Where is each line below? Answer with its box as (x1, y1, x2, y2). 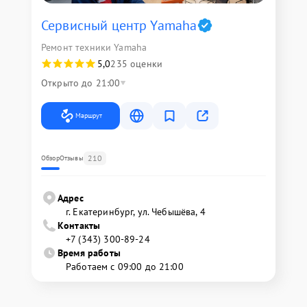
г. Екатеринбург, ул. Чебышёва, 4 (66, 206, 206, 218)
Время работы (58, 247, 121, 259)
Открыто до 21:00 (41, 77, 121, 89)
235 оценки (110, 58, 162, 70)
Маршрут (75, 111, 102, 120)
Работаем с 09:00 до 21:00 (66, 260, 184, 273)
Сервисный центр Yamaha (41, 16, 197, 34)
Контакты (58, 219, 101, 232)
